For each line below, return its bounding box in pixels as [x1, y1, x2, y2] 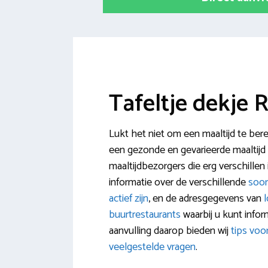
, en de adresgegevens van [148, 190, 264, 208]
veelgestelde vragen [109, 238, 196, 257]
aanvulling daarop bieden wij [109, 222, 231, 240]
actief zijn [109, 190, 148, 208]
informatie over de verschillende [109, 173, 248, 192]
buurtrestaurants [109, 206, 183, 224]
